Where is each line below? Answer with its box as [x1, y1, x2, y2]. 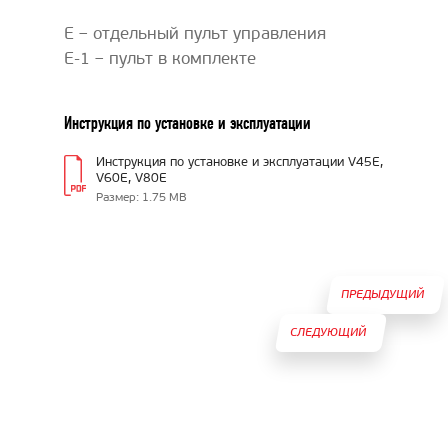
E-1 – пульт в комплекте [64, 51, 256, 68]
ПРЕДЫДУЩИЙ [340, 289, 424, 301]
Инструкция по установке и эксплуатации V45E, [96, 156, 383, 169]
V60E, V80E [96, 172, 167, 185]
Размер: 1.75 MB [96, 192, 187, 204]
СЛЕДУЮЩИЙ [289, 327, 366, 339]
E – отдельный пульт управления [64, 26, 326, 43]
